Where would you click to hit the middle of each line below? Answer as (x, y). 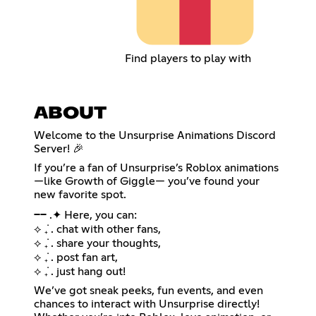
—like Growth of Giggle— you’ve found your (147, 181)
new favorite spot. (80, 194)
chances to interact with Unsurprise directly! (147, 304)
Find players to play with (188, 58)
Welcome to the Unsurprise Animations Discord (155, 135)
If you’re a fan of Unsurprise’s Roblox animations (156, 168)
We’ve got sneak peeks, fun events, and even (148, 290)
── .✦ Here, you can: (85, 215)
